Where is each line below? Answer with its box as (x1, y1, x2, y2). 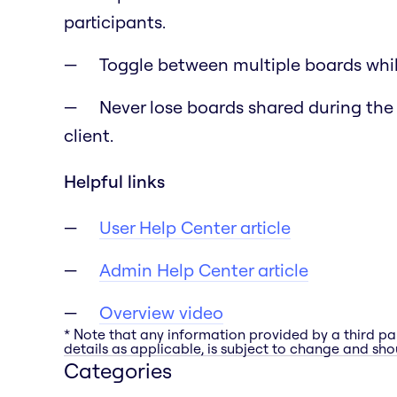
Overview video (99, 300, 223, 323)
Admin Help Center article (99, 258, 308, 281)
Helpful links (64, 169, 165, 192)
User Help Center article (99, 215, 291, 238)
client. (64, 123, 113, 146)
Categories (64, 356, 172, 384)
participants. (64, 10, 166, 33)
